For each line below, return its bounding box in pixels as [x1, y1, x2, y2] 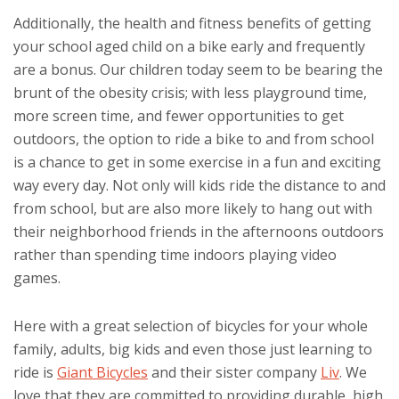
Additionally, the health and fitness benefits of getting [13, 12, 371, 33]
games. [13, 267, 61, 288]
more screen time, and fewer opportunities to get [13, 105, 344, 126]
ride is [13, 362, 57, 382]
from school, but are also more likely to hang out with [13, 198, 372, 218]
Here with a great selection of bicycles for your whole [13, 315, 368, 336]
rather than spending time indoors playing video [13, 244, 337, 265]
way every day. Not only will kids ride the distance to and [13, 175, 386, 195]
